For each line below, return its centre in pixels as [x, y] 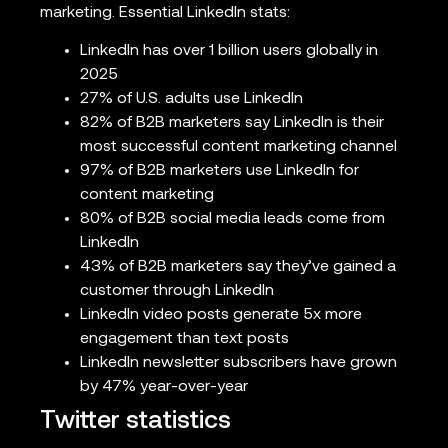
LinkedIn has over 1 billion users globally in [229, 51]
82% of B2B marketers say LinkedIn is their [232, 123]
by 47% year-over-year [164, 387]
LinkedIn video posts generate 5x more [221, 315]
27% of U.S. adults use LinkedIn [191, 99]
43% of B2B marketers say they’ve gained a [238, 267]
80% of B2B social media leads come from [232, 219]
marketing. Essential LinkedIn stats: [165, 12]
